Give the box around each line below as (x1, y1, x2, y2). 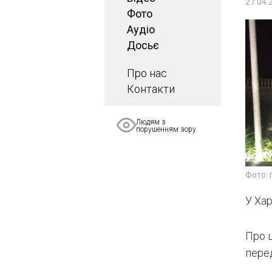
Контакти (127, 83, 175, 95)
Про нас (127, 67, 167, 80)
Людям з (136, 118, 166, 126)
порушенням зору (136, 125, 196, 134)
